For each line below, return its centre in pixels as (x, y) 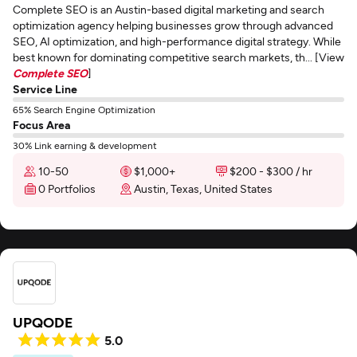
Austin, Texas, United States (203, 188)
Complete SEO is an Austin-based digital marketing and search (169, 9)
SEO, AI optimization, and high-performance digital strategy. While (177, 41)
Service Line (45, 89)
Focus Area (41, 125)
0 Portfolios (67, 188)
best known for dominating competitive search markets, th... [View (178, 57)
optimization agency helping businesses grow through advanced (173, 25)
